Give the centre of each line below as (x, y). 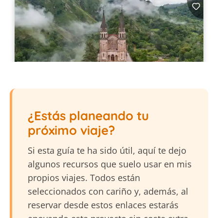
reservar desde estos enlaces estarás (103, 205)
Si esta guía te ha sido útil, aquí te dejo (107, 151)
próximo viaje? (71, 130)
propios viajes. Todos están (84, 178)
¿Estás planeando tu (88, 116)
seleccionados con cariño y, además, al (108, 191)
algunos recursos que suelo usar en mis (110, 164)
